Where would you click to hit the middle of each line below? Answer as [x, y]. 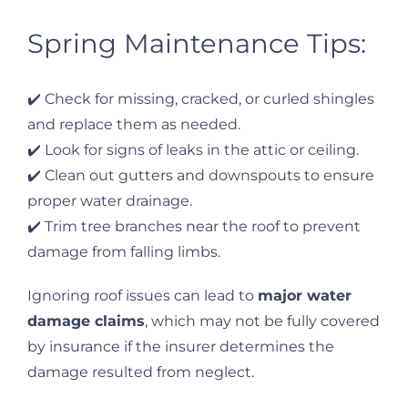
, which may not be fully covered [262, 321]
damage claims [86, 321]
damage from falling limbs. [124, 252]
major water [305, 296]
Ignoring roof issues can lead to [143, 296]
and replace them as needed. [134, 125]
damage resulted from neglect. [141, 372]
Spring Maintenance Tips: [197, 44]
